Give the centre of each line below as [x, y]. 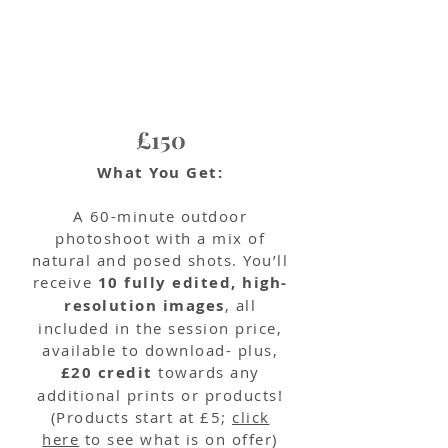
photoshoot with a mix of [160, 238]
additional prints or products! [160, 395]
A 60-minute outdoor [160, 216]
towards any [206, 372]
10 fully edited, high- [192, 282]
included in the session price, [160, 328]
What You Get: [160, 172]
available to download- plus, [160, 350]
